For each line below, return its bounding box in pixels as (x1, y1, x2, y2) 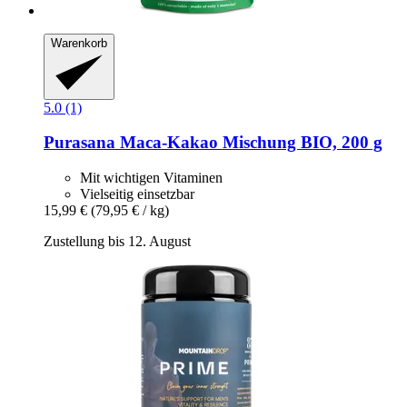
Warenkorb (51, 36, 107, 51)
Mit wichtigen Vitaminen (80, 170, 223, 186)
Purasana (44, 133, 115, 153)
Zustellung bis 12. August (44, 233, 191, 250)
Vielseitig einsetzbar (80, 186, 194, 203)
